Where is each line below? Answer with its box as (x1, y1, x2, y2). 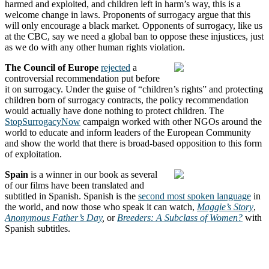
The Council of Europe (5, 62, 98, 73)
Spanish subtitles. (5, 223, 70, 234)
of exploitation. (5, 148, 62, 159)
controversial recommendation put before (5, 73, 160, 83)
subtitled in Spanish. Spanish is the (5, 190, 138, 201)
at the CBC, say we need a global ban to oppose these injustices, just (5, 31, 264, 41)
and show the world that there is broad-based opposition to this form (5, 138, 262, 148)
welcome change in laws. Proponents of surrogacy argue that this (5, 9, 250, 20)
